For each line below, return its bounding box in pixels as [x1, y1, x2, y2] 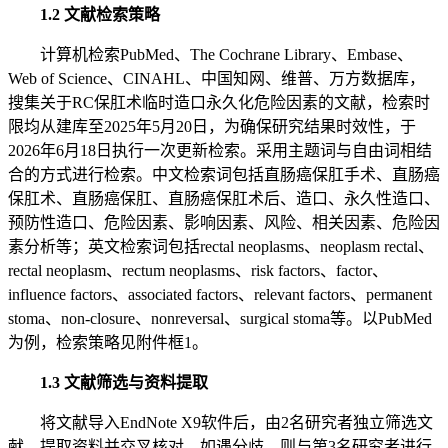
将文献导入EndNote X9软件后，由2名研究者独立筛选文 [40, 414, 433, 432]
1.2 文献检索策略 [40, 6, 160, 24]
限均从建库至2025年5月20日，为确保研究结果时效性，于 [8, 118, 416, 136]
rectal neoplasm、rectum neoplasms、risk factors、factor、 [8, 262, 388, 280]
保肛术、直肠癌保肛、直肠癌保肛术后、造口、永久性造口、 [8, 190, 440, 208]
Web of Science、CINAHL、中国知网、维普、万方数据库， [8, 70, 425, 88]
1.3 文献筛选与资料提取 [40, 374, 208, 392]
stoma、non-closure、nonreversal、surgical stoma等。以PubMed [8, 310, 432, 328]
